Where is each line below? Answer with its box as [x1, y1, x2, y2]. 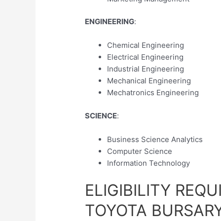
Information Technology [107, 158, 190, 168]
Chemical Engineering [107, 40, 184, 50]
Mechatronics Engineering [107, 88, 199, 98]
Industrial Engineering [107, 64, 184, 74]
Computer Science [107, 146, 173, 156]
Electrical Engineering [107, 52, 184, 62]
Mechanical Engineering [107, 76, 191, 86]
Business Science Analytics [107, 134, 203, 144]
